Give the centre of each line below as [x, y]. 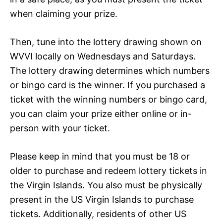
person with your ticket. [60, 128]
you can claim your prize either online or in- [101, 113]
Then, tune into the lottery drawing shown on [106, 42]
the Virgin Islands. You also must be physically [106, 185]
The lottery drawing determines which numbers [110, 70]
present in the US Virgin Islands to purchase [102, 199]
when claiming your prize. [64, 13]
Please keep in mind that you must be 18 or [100, 156]
